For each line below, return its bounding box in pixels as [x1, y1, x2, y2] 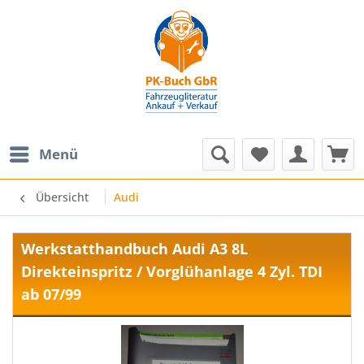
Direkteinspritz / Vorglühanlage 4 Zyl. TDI [21, 262, 323, 281]
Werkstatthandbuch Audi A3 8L [21, 239, 248, 258]
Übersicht [36, 189, 89, 205]
